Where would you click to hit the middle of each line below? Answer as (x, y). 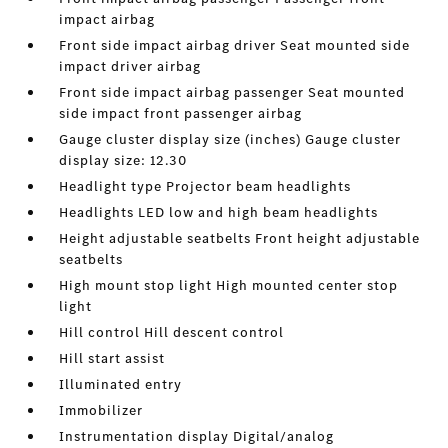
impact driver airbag (130, 66)
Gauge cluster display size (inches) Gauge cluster (230, 139)
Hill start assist (112, 358)
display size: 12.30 (123, 160)
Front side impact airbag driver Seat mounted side (235, 45)
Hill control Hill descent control (172, 332)
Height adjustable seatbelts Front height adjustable (240, 238)
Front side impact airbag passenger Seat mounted (232, 92)
